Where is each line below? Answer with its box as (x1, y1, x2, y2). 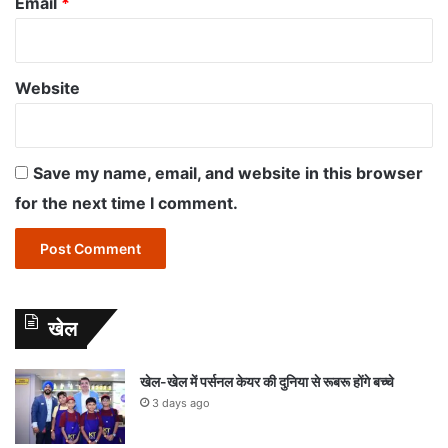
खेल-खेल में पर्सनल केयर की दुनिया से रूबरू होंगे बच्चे (140, 372, 394, 390)
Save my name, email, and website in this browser (33, 162, 423, 183)
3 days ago (152, 395, 210, 410)
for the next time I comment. (15, 192, 238, 213)
